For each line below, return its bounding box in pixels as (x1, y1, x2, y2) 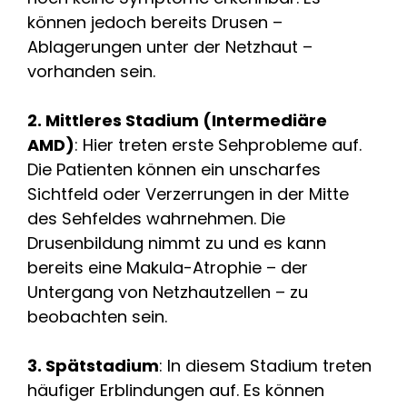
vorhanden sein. (27, 59, 155, 83)
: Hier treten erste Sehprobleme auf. (74, 133, 362, 156)
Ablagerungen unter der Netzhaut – (27, 35, 313, 58)
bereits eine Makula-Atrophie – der (27, 255, 308, 279)
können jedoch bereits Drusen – (27, 10, 283, 34)
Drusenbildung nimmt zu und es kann (27, 231, 326, 254)
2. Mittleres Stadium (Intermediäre (27, 108, 327, 132)
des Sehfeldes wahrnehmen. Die (27, 206, 285, 230)
